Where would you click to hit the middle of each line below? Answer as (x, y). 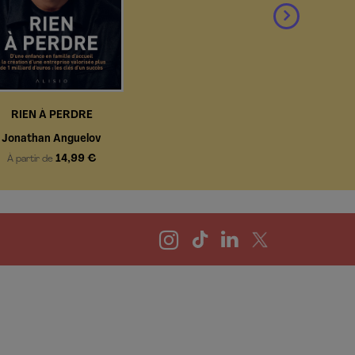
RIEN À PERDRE (52, 115)
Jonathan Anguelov (52, 139)
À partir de (31, 159)
